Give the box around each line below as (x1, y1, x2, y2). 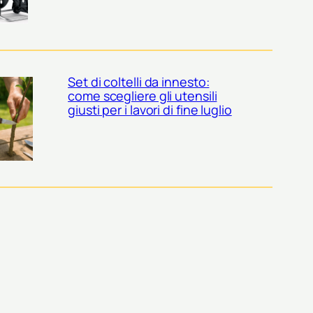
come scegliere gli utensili (68, 87, 217, 104)
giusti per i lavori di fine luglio (68, 101, 232, 118)
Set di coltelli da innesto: (68, 73, 210, 90)
